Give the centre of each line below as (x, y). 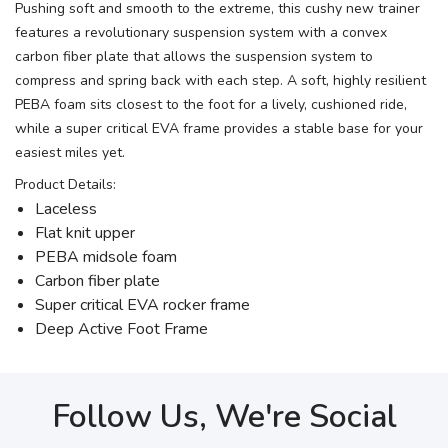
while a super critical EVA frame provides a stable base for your (219, 129)
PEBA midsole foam (106, 257)
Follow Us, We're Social (224, 417)
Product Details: (65, 185)
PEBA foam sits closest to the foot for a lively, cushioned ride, (211, 105)
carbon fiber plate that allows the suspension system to (194, 57)
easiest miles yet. (70, 153)
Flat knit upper (85, 233)
